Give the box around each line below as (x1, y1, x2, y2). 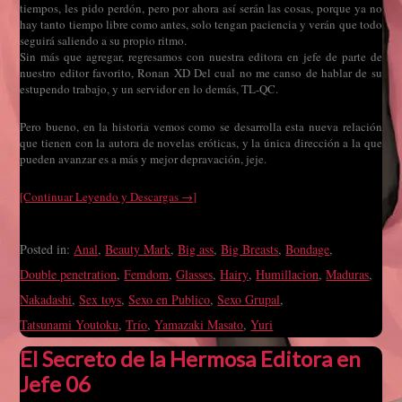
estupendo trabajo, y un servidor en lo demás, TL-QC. (20, 81, 279, 97)
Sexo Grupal (217, 291, 281, 308)
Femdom (124, 266, 170, 283)
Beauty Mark (105, 240, 171, 258)
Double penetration (20, 266, 118, 283)
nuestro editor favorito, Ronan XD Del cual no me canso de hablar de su (20, 65, 382, 81)
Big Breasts (221, 240, 279, 258)
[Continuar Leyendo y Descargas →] (20, 188, 197, 205)
